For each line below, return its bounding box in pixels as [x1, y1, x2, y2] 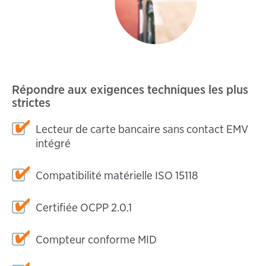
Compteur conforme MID [36, 232, 157, 246]
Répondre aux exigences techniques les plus [12, 81, 248, 97]
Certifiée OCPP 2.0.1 [36, 200, 132, 214]
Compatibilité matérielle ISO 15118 [36, 168, 198, 182]
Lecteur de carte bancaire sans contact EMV [36, 122, 248, 136]
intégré [36, 136, 71, 150]
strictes [12, 94, 50, 110]
